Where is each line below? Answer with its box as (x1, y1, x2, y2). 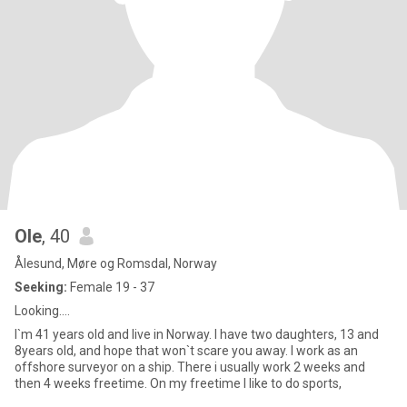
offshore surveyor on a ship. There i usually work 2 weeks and (15, 360, 365, 374)
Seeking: (15, 280, 67, 294)
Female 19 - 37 (67, 280, 154, 294)
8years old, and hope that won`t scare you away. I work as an (15, 343, 291, 358)
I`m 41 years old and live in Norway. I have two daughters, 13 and (15, 327, 379, 342)
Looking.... (15, 303, 70, 318)
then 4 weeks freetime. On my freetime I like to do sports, (150, 376, 342, 391)
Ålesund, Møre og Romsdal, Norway (15, 256, 217, 271)
